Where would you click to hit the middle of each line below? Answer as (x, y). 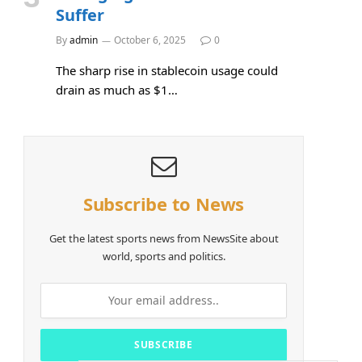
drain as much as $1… (117, 89)
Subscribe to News (164, 203)
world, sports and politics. (164, 256)
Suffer (80, 15)
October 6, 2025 (150, 40)
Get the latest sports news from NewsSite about (164, 238)
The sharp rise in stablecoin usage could (167, 70)
